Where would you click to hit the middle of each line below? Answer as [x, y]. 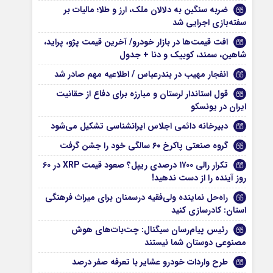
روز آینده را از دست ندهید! [199, 178]
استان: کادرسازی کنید [209, 210]
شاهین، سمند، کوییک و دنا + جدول [183, 55]
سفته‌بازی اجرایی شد [210, 23]
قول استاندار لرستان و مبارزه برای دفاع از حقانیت [142, 94]
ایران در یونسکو [219, 107]
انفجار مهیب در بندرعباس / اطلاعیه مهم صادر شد [141, 74]
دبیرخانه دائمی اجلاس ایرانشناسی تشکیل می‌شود [140, 126]
